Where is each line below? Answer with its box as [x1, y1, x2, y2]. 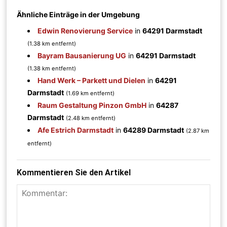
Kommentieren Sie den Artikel [17, 167, 131, 177]
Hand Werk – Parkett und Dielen [37, 75, 146, 85]
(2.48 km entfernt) [66, 114, 116, 122]
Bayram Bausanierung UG [37, 51, 127, 60]
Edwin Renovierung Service [37, 26, 133, 35]
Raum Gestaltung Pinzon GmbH [37, 100, 147, 109]
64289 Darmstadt [123, 125, 184, 134]
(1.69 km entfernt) [66, 89, 115, 97]
